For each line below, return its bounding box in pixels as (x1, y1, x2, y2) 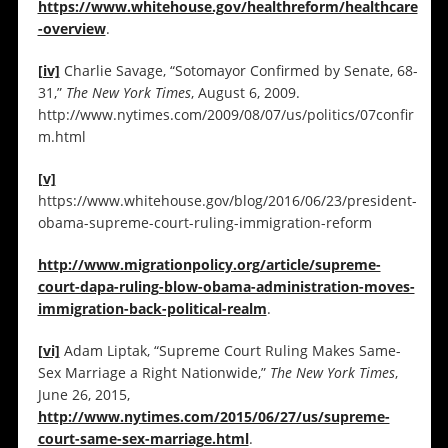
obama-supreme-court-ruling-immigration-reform (37, 213, 372, 233)
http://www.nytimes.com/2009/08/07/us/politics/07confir (37, 105, 414, 125)
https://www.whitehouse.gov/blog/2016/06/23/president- (37, 191, 417, 211)
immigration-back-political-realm (37, 299, 267, 319)
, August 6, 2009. (190, 83, 300, 103)
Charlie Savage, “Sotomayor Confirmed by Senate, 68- (59, 61, 418, 81)
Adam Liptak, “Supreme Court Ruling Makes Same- (59, 341, 401, 361)
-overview (37, 19, 106, 39)
